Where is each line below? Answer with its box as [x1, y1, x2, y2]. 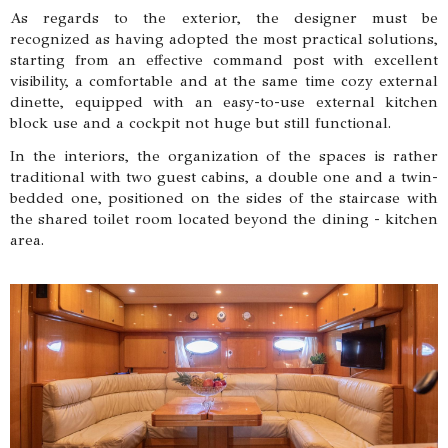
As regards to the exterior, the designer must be [10, 8, 438, 27]
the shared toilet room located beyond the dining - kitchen [10, 209, 438, 228]
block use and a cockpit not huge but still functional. [10, 113, 391, 132]
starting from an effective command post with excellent [10, 50, 438, 69]
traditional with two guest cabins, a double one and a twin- [10, 167, 438, 186]
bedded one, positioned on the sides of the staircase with [10, 188, 438, 207]
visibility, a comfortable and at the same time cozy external [10, 71, 438, 90]
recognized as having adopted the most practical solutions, [10, 29, 438, 48]
